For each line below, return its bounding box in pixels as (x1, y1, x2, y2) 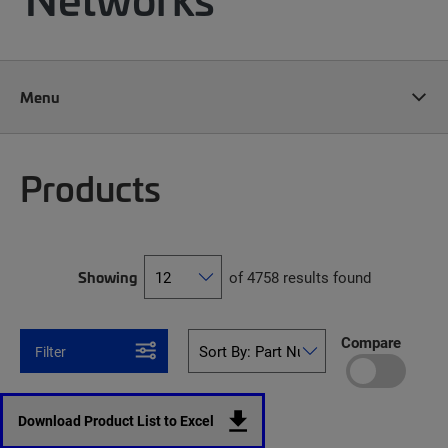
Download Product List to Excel (18, 411, 214, 430)
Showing (77, 267, 137, 287)
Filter (35, 342, 66, 361)
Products (20, 163, 161, 211)
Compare (340, 331, 401, 352)
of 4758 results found (228, 267, 371, 287)
